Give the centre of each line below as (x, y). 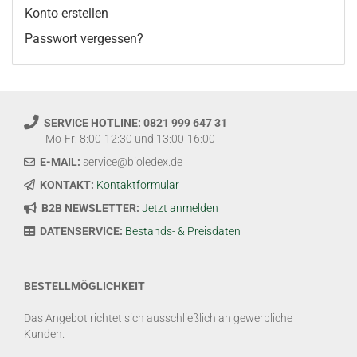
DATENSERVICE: (81, 231)
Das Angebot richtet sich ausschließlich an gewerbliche (158, 318)
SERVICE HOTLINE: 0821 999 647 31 (135, 123)
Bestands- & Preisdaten (183, 231)
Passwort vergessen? (84, 39)
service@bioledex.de (131, 162)
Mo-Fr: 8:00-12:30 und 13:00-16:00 (120, 139)
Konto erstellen (67, 13)
